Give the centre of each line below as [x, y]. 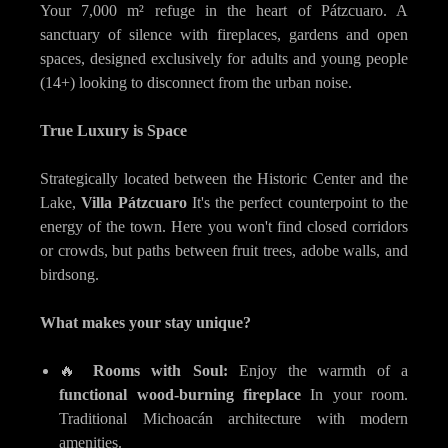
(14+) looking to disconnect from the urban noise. [196, 82]
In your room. [354, 394]
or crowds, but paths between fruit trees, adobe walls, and [224, 250]
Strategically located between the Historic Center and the [224, 178]
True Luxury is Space [113, 130]
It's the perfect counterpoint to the [297, 202]
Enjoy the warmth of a [318, 370]
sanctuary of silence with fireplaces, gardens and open [224, 34]
